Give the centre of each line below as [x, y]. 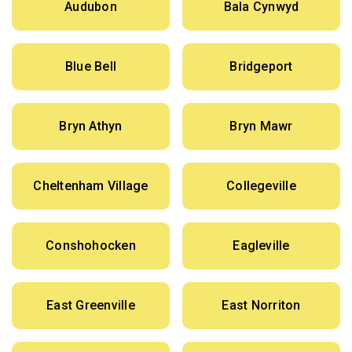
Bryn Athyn [91, 126]
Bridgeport [261, 67]
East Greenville [91, 306]
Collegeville [261, 186]
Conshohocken [91, 246]
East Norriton [261, 306]
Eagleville [261, 246]
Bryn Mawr [261, 126]
